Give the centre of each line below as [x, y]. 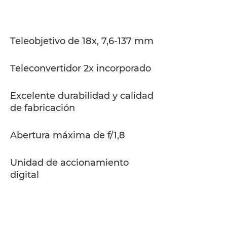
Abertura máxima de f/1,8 [68, 135]
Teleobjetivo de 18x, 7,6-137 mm [82, 41]
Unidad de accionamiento [69, 163]
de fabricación [43, 108]
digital [25, 175]
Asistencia [27, 27]
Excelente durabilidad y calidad [82, 96]
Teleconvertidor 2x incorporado [81, 68]
